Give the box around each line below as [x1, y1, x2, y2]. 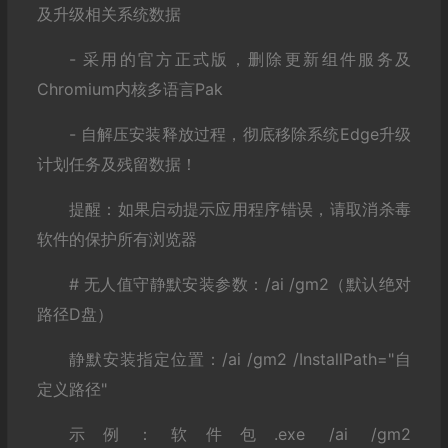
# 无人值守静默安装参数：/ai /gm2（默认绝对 [68, 273, 411, 294]
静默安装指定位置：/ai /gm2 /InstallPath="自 [68, 348, 411, 369]
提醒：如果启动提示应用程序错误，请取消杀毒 [68, 198, 411, 219]
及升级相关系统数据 [36, 3, 181, 24]
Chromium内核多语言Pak [36, 78, 223, 99]
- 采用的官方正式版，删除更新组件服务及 [68, 48, 411, 69]
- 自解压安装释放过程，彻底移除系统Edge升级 [68, 123, 411, 144]
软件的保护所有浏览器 [36, 228, 197, 249]
